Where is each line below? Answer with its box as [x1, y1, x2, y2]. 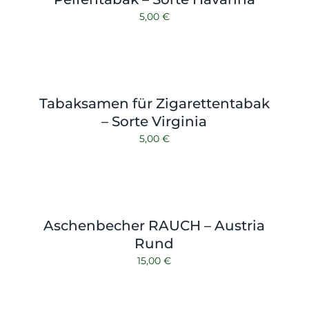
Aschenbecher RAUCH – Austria [43, 217, 266, 234]
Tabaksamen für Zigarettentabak [39, 95, 270, 112]
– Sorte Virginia [101, 113, 208, 130]
